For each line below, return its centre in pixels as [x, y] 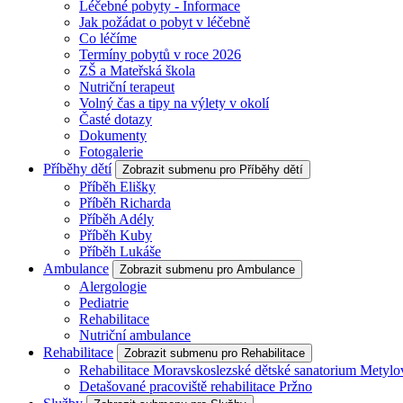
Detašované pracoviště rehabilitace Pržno [196, 386]
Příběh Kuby [116, 235]
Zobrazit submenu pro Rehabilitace [215, 353]
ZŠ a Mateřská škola [137, 71]
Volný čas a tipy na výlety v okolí [174, 103]
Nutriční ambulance [135, 335]
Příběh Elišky [117, 187]
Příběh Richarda [125, 203]
